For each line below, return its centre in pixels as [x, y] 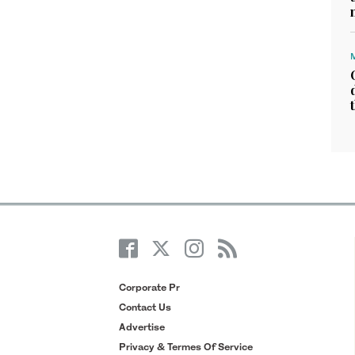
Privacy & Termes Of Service [185, 346]
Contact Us [145, 307]
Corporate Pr [149, 288]
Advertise [141, 326]
